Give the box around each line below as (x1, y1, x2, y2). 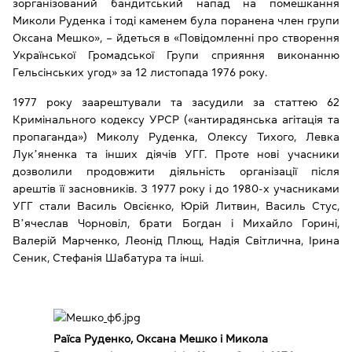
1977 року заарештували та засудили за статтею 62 (13, 96, 339, 108)
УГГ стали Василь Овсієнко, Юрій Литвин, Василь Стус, (13, 200, 339, 211)
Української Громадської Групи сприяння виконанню (13, 49, 339, 60)
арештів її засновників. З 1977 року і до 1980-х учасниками (13, 182, 339, 194)
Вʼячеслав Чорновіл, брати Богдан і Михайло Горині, (13, 217, 339, 229)
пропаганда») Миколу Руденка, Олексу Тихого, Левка (13, 130, 339, 142)
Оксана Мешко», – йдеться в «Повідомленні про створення (13, 31, 339, 43)
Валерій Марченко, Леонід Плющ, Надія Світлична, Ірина (13, 234, 339, 246)
